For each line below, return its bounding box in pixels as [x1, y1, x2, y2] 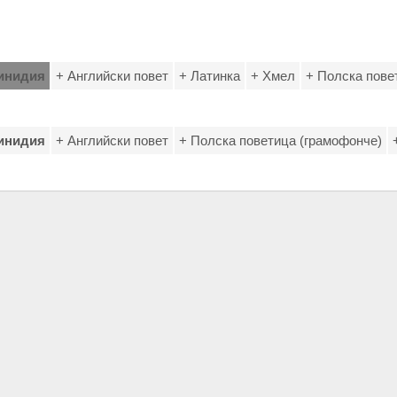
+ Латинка [179, 68, 240, 83]
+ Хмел [251, 68, 295, 83]
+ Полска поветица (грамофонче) [179, 133, 382, 148]
